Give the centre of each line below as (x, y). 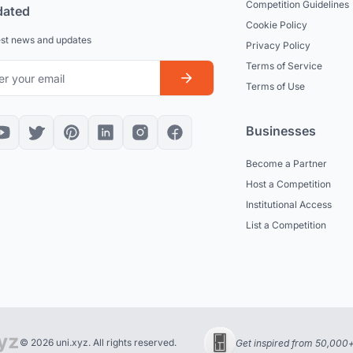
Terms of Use (275, 87)
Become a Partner (286, 164)
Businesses (281, 131)
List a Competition (286, 225)
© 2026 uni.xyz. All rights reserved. (98, 343)
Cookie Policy (277, 25)
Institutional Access (289, 205)
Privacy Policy (278, 46)
